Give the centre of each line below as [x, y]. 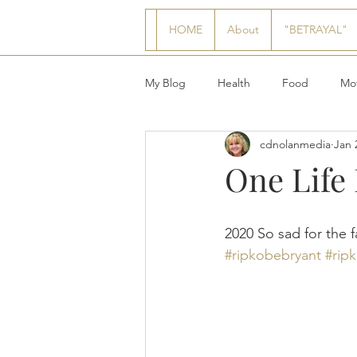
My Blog [165, 82]
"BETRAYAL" [315, 29]
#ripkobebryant [273, 255]
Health [234, 82]
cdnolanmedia [295, 144]
